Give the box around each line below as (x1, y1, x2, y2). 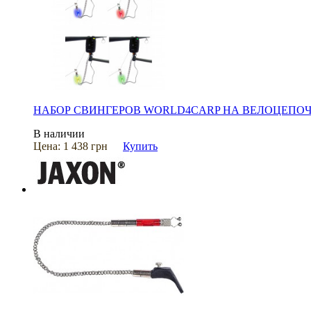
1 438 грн (63, 140, 108, 152)
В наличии (33, 127, 85, 140)
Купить (123, 140, 158, 152)
